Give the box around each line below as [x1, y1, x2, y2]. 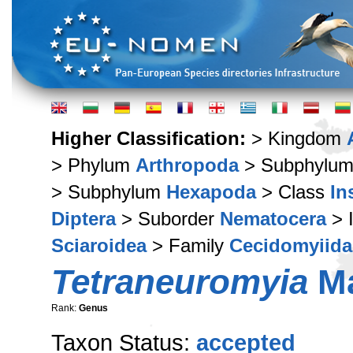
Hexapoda [166, 181, 256, 203]
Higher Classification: [51, 128, 251, 149]
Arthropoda [136, 154, 239, 176]
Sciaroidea [51, 235, 147, 256]
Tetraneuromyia [51, 262, 308, 301]
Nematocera [220, 208, 326, 229]
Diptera [51, 208, 116, 229]
